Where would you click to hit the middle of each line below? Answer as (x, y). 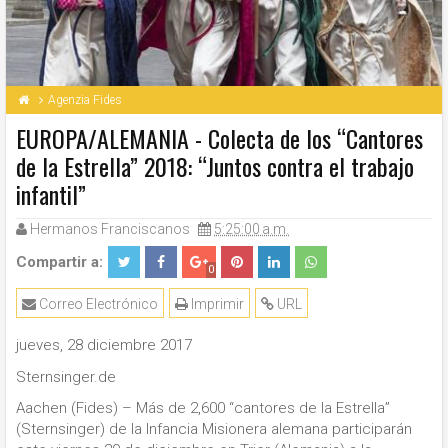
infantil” (51, 194)
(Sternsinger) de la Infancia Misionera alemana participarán (214, 429)
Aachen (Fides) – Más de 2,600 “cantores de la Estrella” (203, 408)
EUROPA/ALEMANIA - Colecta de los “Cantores (219, 138)
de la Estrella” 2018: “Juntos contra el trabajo (215, 166)
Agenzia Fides (85, 100)
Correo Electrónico (97, 304)
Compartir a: (59, 262)
